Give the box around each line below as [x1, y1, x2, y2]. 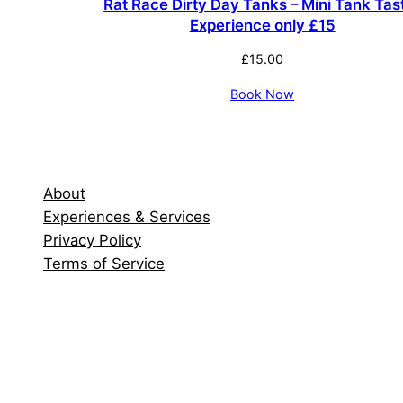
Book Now [230, 85, 295, 102]
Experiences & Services [43, 207, 210, 226]
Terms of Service [43, 254, 165, 273]
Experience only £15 [189, 15, 336, 34]
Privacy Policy [43, 230, 141, 249]
